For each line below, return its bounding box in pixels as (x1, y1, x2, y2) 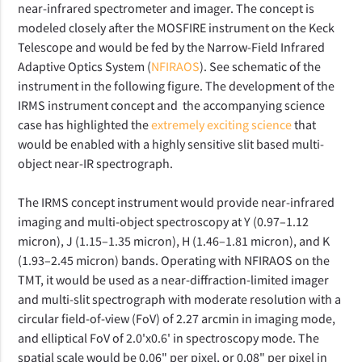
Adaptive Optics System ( (18, 57, 152, 74)
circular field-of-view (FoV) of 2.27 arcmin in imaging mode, (18, 309, 336, 326)
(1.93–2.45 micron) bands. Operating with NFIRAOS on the (18, 251, 330, 268)
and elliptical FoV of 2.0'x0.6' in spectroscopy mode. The (18, 329, 320, 346)
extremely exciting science (151, 116, 293, 133)
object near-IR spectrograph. (18, 154, 174, 171)
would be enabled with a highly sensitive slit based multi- (18, 135, 325, 152)
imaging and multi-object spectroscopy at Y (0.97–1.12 (18, 213, 309, 229)
